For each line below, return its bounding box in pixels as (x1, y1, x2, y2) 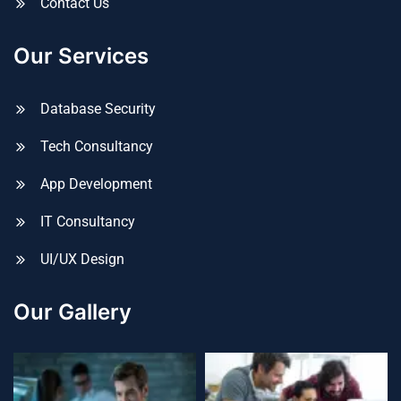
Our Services (13, 42, 149, 69)
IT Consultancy (40, 212, 135, 230)
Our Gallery (13, 298, 132, 325)
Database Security (40, 99, 156, 117)
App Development (40, 175, 152, 192)
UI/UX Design (40, 250, 124, 268)
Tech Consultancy (40, 137, 153, 155)
